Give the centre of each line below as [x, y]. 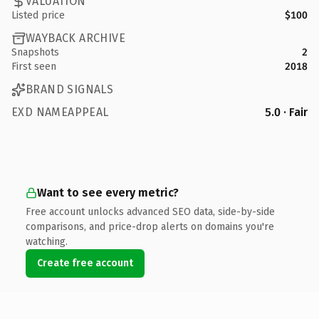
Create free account [85, 263]
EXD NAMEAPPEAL [60, 112]
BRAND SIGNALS [70, 89]
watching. [47, 241]
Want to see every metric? [108, 192]
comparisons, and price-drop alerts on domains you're [150, 226]
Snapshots [35, 52]
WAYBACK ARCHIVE [75, 38]
